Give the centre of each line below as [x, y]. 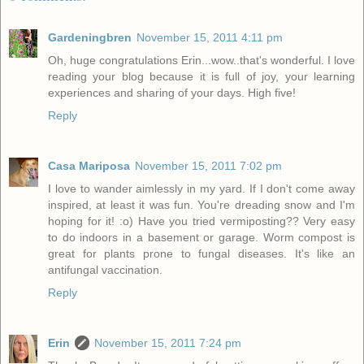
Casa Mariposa [89, 166]
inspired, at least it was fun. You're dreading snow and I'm [201, 205]
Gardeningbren [90, 38]
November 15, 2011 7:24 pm [168, 343]
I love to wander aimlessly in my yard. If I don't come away [201, 189]
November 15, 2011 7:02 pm [208, 166]
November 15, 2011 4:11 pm [210, 38]
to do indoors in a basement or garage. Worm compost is [201, 238]
